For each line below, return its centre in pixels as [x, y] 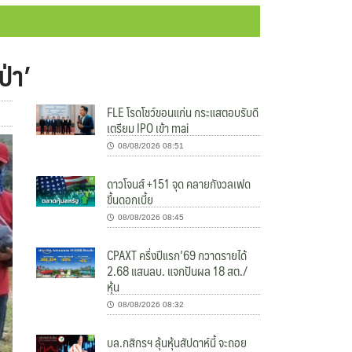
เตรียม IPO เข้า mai [148, 128]
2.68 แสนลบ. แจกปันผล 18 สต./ [178, 271]
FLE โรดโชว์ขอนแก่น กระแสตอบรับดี [183, 112]
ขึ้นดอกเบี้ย [130, 200]
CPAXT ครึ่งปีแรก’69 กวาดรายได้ [177, 255]
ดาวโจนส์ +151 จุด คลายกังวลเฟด [179, 184]
